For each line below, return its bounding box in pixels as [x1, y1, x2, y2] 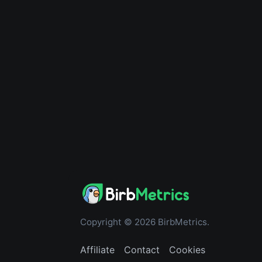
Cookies [169, 244, 205, 256]
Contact [124, 244, 160, 256]
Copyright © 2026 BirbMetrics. [80, 216, 209, 227]
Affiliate [80, 244, 115, 256]
